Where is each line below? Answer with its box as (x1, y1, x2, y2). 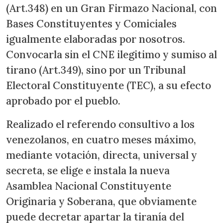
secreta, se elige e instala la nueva (6, 164, 170, 178)
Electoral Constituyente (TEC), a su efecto (6, 79, 211, 93)
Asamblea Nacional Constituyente (6, 179, 171, 193)
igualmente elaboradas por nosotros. (6, 32, 185, 46)
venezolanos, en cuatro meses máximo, (6, 133, 196, 147)
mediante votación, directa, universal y (6, 148, 197, 162)
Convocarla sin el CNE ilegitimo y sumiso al (6, 48, 217, 62)
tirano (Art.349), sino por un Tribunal (6, 63, 186, 77)
